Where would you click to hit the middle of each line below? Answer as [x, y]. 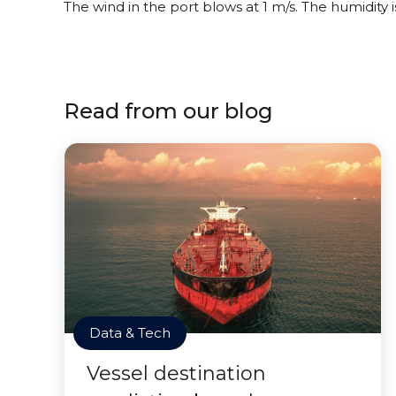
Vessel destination [176, 373]
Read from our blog [168, 111]
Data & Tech [130, 333]
